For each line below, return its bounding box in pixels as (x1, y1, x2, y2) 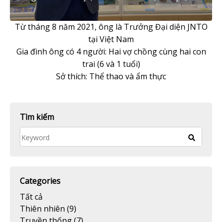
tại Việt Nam (88, 33, 134, 45)
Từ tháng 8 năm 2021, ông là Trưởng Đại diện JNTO (14, 21, 208, 32)
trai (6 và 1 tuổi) (82, 58, 140, 69)
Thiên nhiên (20, 203, 65, 214)
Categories (20, 175, 60, 186)
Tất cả (20, 191, 43, 202)
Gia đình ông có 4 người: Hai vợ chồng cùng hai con (16, 46, 206, 57)
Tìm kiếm (20, 111, 54, 122)
